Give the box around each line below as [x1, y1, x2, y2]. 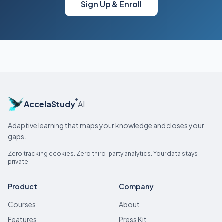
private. [8, 158, 30, 165]
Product [8, 182, 37, 191]
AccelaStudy [24, 99, 75, 109]
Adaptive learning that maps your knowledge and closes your [8, 121, 204, 130]
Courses [8, 200, 36, 209]
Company [119, 182, 154, 191]
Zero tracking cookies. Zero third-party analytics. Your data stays [8, 150, 198, 157]
